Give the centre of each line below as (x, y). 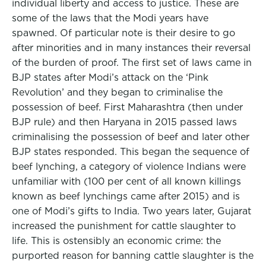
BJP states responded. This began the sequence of (131, 152)
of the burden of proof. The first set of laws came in (132, 63)
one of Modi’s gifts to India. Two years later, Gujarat (132, 211)
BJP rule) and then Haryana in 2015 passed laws (124, 122)
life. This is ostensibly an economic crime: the (116, 241)
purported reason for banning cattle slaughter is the (133, 256)
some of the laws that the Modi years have (110, 18)
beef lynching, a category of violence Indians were (129, 167)
